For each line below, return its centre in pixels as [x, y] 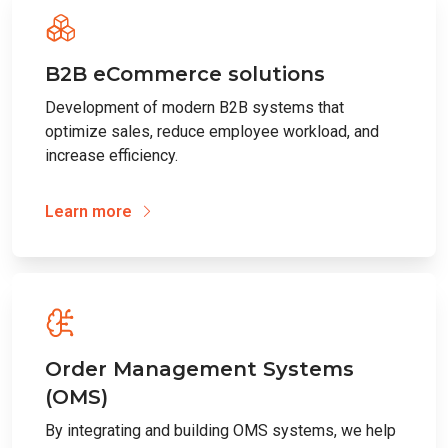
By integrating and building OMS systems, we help [220, 430]
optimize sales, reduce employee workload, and [212, 131]
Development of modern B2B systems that [194, 107]
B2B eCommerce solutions [185, 73]
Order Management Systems [199, 368]
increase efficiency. [111, 155]
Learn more [90, 211]
